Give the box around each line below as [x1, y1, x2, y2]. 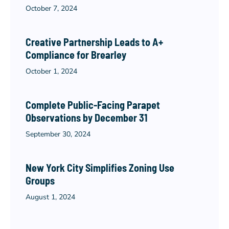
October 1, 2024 [26, 66, 77, 76]
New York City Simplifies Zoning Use [26, 162, 174, 174]
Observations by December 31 [26, 111, 147, 124]
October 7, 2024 [26, 4, 77, 13]
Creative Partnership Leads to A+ [26, 36, 163, 48]
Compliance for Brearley [26, 49, 126, 61]
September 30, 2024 [26, 129, 90, 139]
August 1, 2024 [26, 192, 75, 202]
